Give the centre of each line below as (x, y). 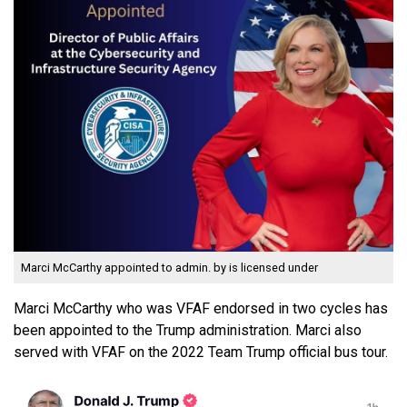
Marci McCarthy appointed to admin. (117, 268)
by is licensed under (266, 268)
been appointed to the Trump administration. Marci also (188, 331)
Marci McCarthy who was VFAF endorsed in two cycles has (201, 309)
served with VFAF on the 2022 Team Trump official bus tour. (203, 352)
